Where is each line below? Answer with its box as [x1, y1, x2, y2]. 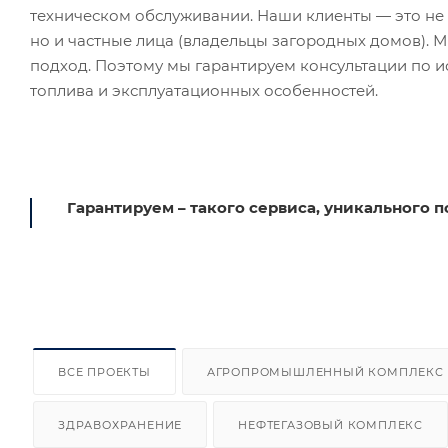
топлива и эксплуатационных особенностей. [30, 81, 378, 100]
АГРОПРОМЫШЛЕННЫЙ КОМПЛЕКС [206, 364, 444, 379]
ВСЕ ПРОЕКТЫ [58, 364, 151, 379]
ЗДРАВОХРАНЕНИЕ [58, 417, 183, 432]
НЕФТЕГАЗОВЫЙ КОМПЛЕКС [238, 417, 424, 432]
